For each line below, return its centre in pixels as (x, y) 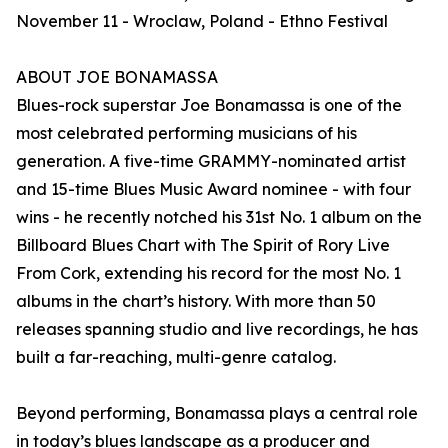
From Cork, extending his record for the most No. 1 (208, 273)
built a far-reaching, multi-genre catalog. (176, 357)
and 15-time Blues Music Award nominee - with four (213, 189)
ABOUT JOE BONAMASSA (117, 77)
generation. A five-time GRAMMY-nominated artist (211, 161)
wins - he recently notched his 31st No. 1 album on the (219, 217)
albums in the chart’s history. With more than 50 (196, 301)
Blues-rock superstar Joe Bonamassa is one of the (209, 105)
